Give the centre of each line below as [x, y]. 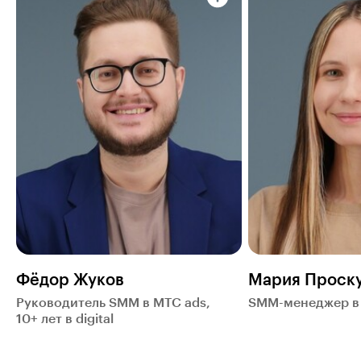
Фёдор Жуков [70, 280]
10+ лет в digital [65, 319]
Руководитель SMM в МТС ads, [113, 303]
